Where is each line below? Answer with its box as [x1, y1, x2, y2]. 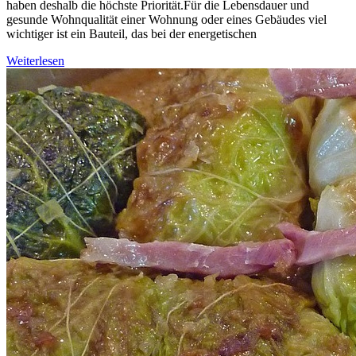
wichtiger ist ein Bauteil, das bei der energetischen [6, 26, 257, 41]
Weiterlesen [6, 53, 64, 68]
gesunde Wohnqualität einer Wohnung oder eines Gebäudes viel [6, 12, 327, 26]
